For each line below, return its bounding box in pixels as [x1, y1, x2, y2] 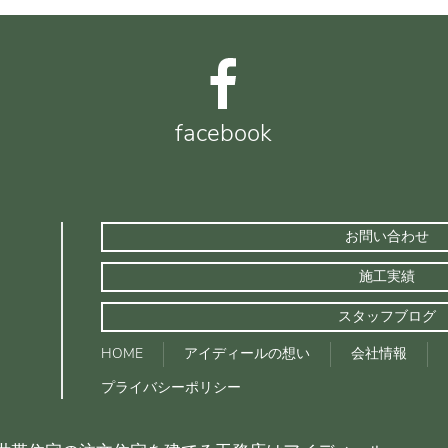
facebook [175, 116, 273, 149]
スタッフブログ [338, 306, 437, 326]
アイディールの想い [183, 344, 310, 364]
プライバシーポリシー [100, 378, 241, 398]
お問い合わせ [345, 226, 430, 246]
